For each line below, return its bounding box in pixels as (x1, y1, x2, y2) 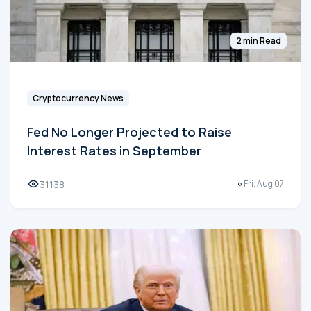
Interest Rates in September (27, 142, 201, 159)
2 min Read (236, 34, 281, 47)
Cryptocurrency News (33, 92, 124, 104)
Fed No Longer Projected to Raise (27, 123, 232, 140)
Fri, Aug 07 (244, 178, 284, 190)
